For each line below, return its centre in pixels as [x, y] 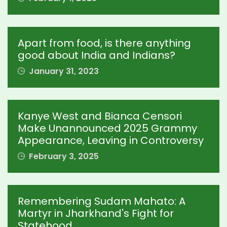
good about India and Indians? [97, 55]
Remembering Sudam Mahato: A [102, 201]
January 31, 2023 [63, 71]
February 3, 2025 [63, 157]
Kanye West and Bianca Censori [100, 116]
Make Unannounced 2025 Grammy [107, 128]
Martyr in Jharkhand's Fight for [96, 214]
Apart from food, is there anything [104, 43]
